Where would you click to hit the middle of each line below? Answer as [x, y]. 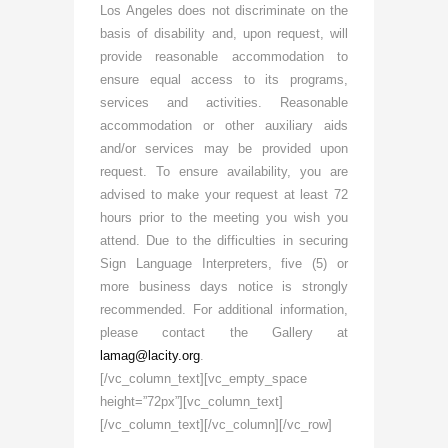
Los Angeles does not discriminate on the [224, 10]
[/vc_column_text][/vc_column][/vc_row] [216, 424]
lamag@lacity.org [150, 355]
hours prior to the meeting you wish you [224, 217]
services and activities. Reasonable [224, 102]
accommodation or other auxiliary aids [224, 125]
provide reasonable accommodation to [224, 56]
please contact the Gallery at [224, 332]
